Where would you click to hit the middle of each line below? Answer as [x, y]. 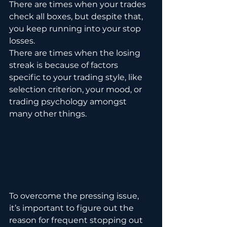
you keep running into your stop [76, 29]
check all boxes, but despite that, [77, 16]
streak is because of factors [65, 65]
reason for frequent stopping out [77, 220]
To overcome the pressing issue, [75, 196]
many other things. [48, 114]
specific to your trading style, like [77, 77]
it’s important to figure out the [72, 208]
